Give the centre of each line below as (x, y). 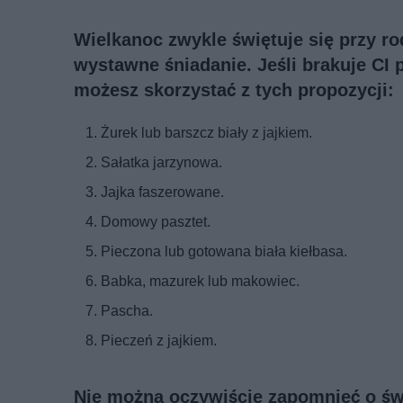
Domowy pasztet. (156, 221)
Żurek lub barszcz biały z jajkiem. (206, 132)
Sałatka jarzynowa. (161, 162)
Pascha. (127, 310)
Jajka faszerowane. (162, 192)
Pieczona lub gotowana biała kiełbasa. (224, 251)
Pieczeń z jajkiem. (159, 340)
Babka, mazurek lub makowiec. (200, 281)
